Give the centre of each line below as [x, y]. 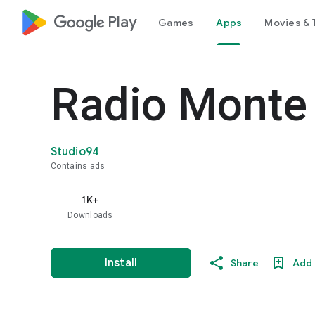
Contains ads [78, 166]
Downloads [90, 215]
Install [121, 263]
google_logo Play [95, 22]
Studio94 [75, 152]
